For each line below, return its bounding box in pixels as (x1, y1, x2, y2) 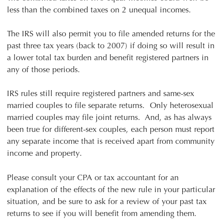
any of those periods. (6, 66, 80, 75)
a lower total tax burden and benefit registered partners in (6, 54, 209, 63)
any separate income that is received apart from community (6, 138, 215, 146)
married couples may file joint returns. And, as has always (6, 114, 212, 122)
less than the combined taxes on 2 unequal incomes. (6, 6, 191, 14)
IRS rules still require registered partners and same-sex (6, 90, 194, 99)
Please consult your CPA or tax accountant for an (6, 174, 179, 182)
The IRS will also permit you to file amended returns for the (6, 30, 215, 39)
